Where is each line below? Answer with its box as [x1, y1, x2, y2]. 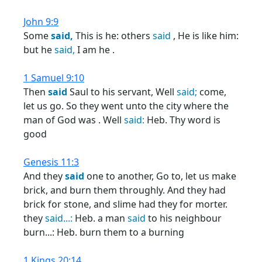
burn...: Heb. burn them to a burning [23, 226, 184, 239]
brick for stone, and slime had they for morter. [23, 198, 227, 211]
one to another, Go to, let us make [84, 170, 236, 182]
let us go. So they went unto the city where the [23, 99, 229, 112]
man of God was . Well [23, 113, 124, 126]
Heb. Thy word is [144, 113, 220, 126]
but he [23, 43, 54, 56]
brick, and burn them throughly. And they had [23, 184, 226, 196]
